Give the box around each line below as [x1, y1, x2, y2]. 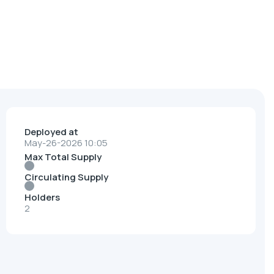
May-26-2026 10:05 [24, 136, 108, 149]
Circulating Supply [24, 171, 108, 183]
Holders [24, 191, 60, 204]
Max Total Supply [24, 150, 102, 163]
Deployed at [24, 125, 78, 138]
